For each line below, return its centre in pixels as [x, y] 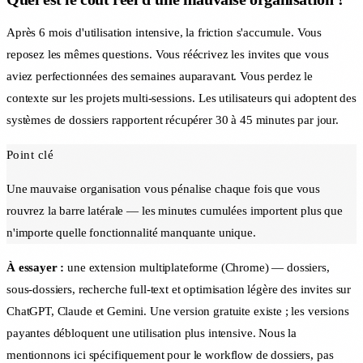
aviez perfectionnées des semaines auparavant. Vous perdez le [160, 76]
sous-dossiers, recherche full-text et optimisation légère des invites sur [179, 289]
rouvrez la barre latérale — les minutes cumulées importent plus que [175, 210]
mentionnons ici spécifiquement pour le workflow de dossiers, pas [170, 354]
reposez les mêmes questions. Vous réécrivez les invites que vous [168, 54]
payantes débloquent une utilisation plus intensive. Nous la [152, 333]
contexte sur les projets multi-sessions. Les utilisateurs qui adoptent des [181, 98]
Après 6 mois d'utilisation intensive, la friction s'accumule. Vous [164, 32]
